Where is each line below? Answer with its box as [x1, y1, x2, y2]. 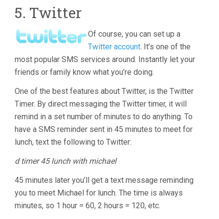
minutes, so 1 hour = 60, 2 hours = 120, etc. [15, 201, 160, 210]
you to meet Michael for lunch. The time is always [15, 188, 183, 197]
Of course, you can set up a [88, 29, 180, 39]
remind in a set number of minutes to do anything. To [15, 112, 193, 121]
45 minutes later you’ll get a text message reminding [15, 175, 194, 185]
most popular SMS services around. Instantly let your [15, 55, 195, 64]
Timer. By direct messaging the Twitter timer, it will [15, 99, 187, 109]
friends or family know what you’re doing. [15, 67, 154, 77]
